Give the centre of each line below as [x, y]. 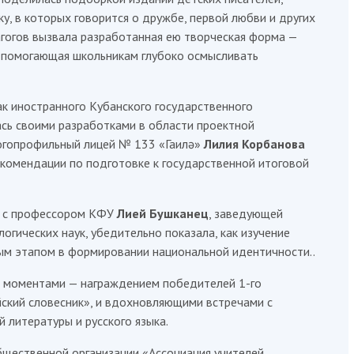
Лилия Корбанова [254, 144]
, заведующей [246, 213]
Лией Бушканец [163, 213]
